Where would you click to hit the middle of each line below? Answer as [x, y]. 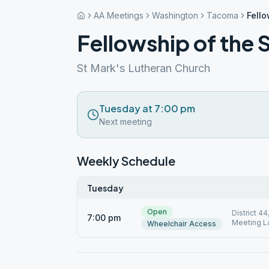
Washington [175, 15]
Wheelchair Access [182, 224]
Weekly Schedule [126, 161]
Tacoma [222, 15]
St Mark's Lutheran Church [144, 68]
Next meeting [125, 122]
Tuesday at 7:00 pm [147, 108]
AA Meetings [119, 15]
